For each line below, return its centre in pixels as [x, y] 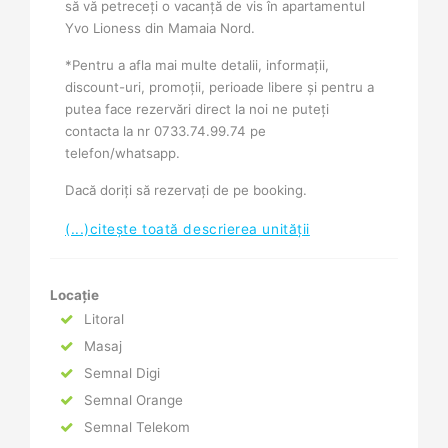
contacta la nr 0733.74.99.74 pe [165, 131]
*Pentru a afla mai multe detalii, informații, [197, 65]
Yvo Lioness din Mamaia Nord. [162, 28]
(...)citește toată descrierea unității [187, 229]
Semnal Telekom [135, 427]
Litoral [102, 319]
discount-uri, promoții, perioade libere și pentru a [219, 87]
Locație [74, 295]
